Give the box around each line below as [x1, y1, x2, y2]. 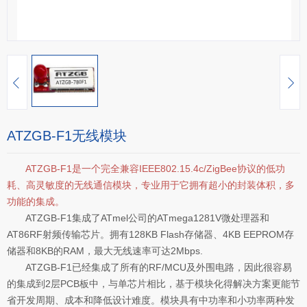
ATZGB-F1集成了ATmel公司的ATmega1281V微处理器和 [7, 212, 269, 223]
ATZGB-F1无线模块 [7, 128, 127, 143]
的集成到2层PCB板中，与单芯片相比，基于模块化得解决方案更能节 [7, 278, 300, 289]
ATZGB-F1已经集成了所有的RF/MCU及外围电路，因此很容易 [7, 262, 292, 273]
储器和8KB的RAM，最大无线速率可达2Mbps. [7, 245, 203, 256]
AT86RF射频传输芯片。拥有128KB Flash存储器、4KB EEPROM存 [7, 229, 294, 240]
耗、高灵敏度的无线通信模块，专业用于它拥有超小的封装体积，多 [7, 180, 295, 191]
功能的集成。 [7, 196, 64, 207]
